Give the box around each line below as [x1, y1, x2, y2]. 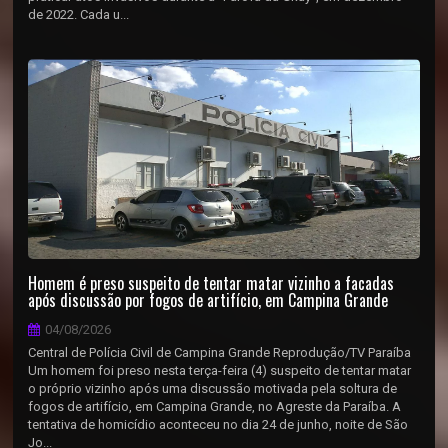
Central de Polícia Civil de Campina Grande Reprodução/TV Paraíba [28, 345, 412, 360]
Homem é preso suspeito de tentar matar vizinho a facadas [28, 271, 395, 295]
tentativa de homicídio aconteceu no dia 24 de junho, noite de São [28, 417, 409, 432]
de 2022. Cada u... [28, 7, 130, 22]
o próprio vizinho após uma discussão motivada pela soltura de [28, 381, 398, 396]
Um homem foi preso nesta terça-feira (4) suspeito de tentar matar [28, 363, 412, 378]
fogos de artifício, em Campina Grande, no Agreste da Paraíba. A [28, 399, 402, 414]
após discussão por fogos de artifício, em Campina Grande [28, 288, 389, 312]
